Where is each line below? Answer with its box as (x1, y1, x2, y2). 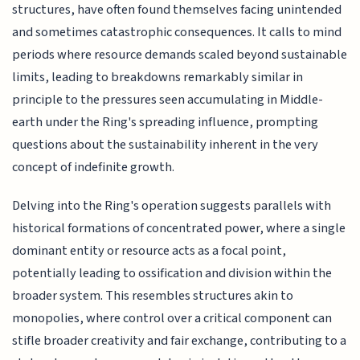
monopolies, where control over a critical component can (12, 309, 333, 329)
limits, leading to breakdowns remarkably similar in (12, 67, 304, 87)
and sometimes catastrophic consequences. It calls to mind (12, 22, 342, 42)
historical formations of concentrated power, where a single (12, 219, 346, 239)
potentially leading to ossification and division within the (12, 264, 333, 284)
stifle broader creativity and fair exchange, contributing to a (12, 331, 347, 351)
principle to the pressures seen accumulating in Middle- (12, 89, 324, 109)
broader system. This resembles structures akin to (12, 286, 294, 306)
